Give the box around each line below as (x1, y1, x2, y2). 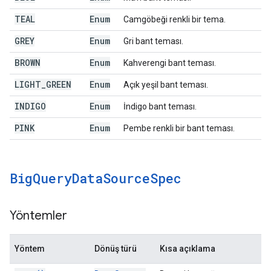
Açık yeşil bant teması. (123, 80, 208, 90)
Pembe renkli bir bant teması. (123, 123, 235, 133)
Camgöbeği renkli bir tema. (123, 15, 226, 24)
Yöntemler (10, 208, 67, 223)
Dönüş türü (94, 244, 137, 253)
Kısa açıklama (160, 244, 215, 253)
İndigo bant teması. (123, 102, 197, 111)
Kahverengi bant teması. (123, 58, 216, 68)
